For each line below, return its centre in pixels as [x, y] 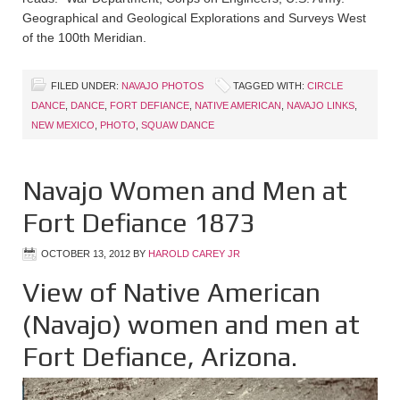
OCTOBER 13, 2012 [86, 254]
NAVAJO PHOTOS [162, 86]
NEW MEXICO [63, 125]
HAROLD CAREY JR [194, 254]
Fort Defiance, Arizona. [160, 357]
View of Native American [171, 293]
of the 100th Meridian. [84, 38]
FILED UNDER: [86, 86]
